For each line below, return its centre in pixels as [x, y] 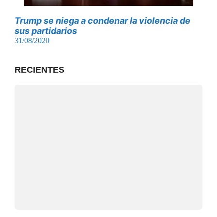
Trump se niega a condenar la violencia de [102, 20]
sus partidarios [46, 31]
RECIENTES [39, 70]
